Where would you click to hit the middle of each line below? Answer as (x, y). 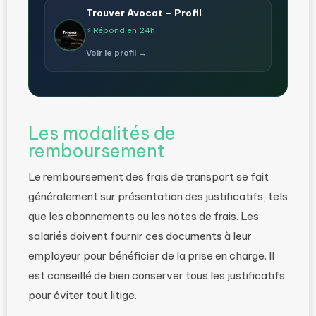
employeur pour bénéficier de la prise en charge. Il (151, 256)
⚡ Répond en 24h (121, 30)
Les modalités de (102, 133)
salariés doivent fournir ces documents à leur (140, 236)
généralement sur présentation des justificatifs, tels (158, 196)
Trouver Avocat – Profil (144, 13)
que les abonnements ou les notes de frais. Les (144, 216)
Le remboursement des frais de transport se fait (148, 177)
